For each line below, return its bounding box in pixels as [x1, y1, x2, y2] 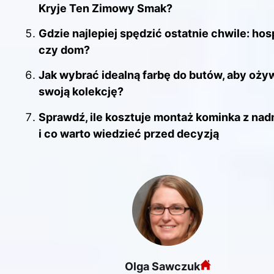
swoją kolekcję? [39, 85, 124, 98]
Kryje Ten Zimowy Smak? [39, 1, 172, 15]
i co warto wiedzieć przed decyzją [39, 127, 219, 140]
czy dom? [39, 43, 90, 57]
